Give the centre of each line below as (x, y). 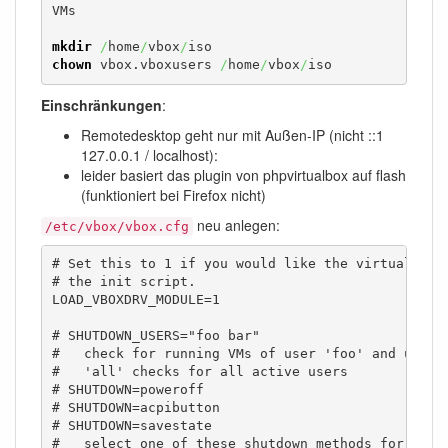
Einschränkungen (101, 104)
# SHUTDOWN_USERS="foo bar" (155, 336)
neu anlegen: (236, 224)
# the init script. (123, 282)
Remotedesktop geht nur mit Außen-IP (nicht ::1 (232, 134)
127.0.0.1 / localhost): (149, 154)
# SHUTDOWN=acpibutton (135, 408)
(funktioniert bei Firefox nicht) (173, 194)
